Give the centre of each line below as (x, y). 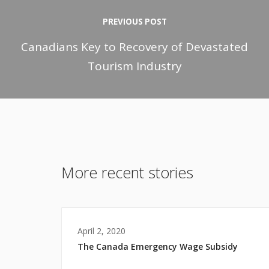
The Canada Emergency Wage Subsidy (158, 246)
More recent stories (127, 172)
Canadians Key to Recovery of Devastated (134, 47)
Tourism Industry (134, 66)
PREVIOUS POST (134, 21)
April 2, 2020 (101, 231)
